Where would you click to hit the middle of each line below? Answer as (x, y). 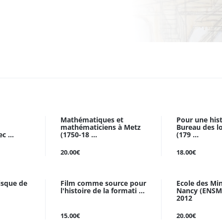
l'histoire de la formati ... (103, 191)
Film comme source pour (103, 183)
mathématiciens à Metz (101, 127)
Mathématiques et (92, 120)
